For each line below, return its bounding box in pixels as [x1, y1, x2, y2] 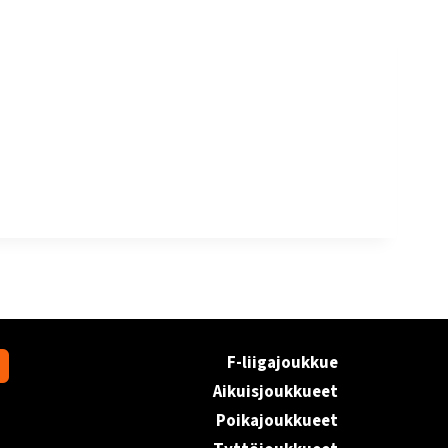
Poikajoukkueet [215, 409, 338, 434]
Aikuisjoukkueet [212, 380, 338, 405]
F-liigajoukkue [226, 351, 338, 376]
